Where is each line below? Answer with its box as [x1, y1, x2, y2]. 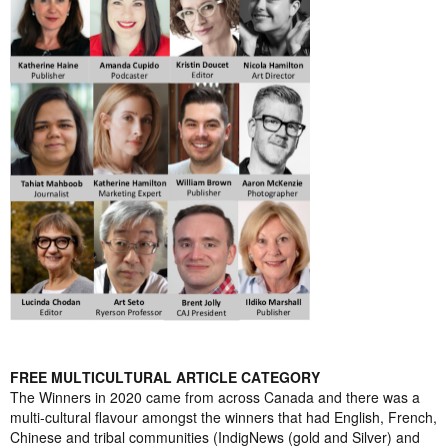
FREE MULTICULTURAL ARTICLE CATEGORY [10, 367, 320, 387]
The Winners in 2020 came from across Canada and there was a [10, 387, 420, 407]
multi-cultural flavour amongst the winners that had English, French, [10, 407, 437, 427]
